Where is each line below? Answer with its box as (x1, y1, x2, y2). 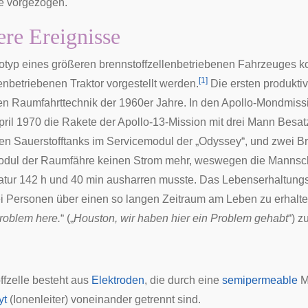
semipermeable (222, 274, 298, 286)
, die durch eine (144, 274, 222, 286)
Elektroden (91, 274, 144, 286)
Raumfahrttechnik (12, 97, 98, 109)
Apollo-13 (118, 116, 165, 128)
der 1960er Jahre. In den (98, 97, 221, 109)
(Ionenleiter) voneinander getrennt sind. (7, 294, 201, 305)
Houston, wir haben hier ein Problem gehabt (74, 212, 288, 224)
